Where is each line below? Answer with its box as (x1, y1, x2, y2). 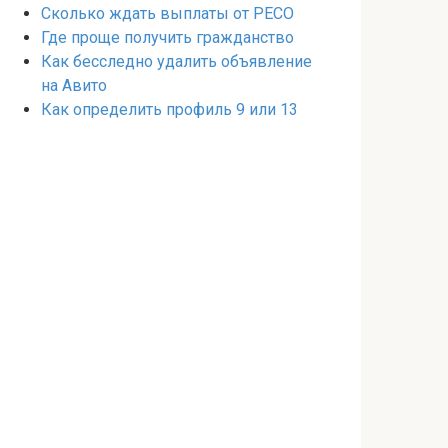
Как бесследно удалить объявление (41, 52, 312, 71)
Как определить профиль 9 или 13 (41, 100, 298, 119)
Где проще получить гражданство (41, 28, 294, 47)
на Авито (41, 76, 107, 95)
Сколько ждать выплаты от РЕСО (41, 4, 294, 23)
